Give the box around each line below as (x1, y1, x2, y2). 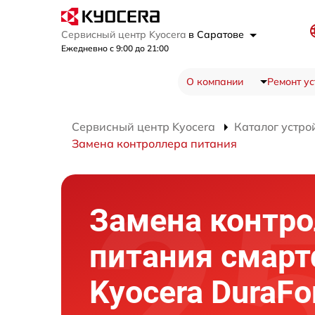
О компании (186, 75, 243, 89)
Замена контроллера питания (72, 136, 237, 151)
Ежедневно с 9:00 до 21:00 (61, 43, 169, 54)
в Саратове (188, 28, 247, 41)
